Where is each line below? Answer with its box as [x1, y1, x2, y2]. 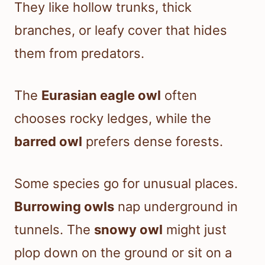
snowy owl [94, 222, 163, 238]
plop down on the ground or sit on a [14, 245, 232, 261]
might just [163, 222, 227, 238]
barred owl [14, 134, 82, 150]
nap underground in [114, 199, 238, 215]
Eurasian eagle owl [41, 88, 161, 104]
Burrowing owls [14, 199, 114, 215]
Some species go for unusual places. [14, 176, 238, 192]
